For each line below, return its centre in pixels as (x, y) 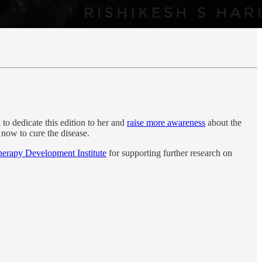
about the (223, 122)
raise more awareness (166, 122)
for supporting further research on (169, 153)
